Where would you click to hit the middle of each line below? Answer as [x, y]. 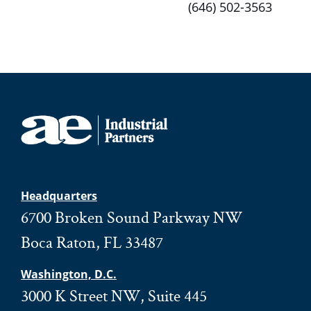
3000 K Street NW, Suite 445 [114, 295]
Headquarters [59, 196]
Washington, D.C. [69, 274]
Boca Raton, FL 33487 [92, 242]
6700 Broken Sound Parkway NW [132, 217]
